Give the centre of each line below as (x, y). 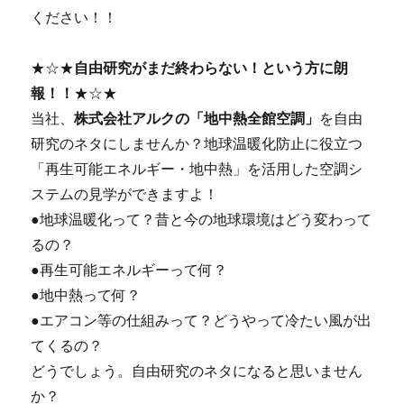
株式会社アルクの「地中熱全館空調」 (197, 119)
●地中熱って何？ (86, 295)
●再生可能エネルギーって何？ (129, 270)
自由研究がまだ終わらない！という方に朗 (211, 68)
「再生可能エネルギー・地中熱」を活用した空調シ (197, 169)
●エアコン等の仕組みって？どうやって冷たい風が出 (202, 321)
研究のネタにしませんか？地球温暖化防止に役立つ (197, 144)
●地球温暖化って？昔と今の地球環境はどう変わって (202, 220)
